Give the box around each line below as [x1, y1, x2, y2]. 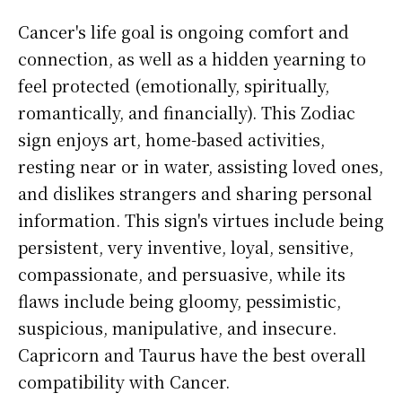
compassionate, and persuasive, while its [18, 262, 345, 286]
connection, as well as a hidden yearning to [18, 47, 366, 71]
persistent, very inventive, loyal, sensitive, [18, 235, 354, 259]
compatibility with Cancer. [18, 370, 230, 394]
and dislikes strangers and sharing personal [18, 181, 372, 205]
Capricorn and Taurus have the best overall [18, 343, 366, 367]
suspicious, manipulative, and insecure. [18, 316, 336, 340]
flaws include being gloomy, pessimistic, [18, 289, 341, 313]
